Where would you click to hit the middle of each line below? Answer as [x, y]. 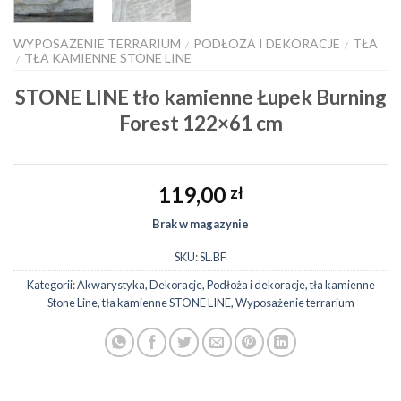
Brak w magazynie [200, 224]
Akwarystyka [111, 284]
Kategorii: [51, 284]
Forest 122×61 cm [200, 123]
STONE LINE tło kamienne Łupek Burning [200, 97]
